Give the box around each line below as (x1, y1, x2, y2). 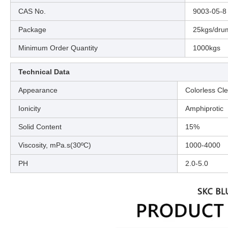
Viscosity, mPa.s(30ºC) (18, 140, 91, 149)
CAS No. (18, 7, 46, 15)
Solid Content (18, 122, 62, 131)
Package (18, 25, 46, 34)
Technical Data (18, 67, 70, 76)
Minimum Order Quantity (18, 43, 98, 52)
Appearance (18, 85, 58, 94)
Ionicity (18, 104, 41, 112)
